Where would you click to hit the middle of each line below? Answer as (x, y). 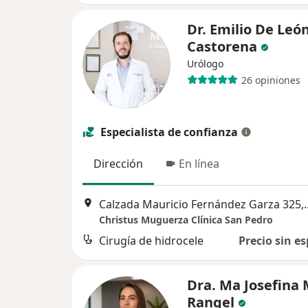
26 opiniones (271, 80)
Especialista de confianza (169, 132)
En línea (199, 164)
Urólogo (205, 64)
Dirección (118, 164)
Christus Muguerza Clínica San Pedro (186, 220)
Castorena (224, 46)
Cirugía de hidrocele (151, 241)
